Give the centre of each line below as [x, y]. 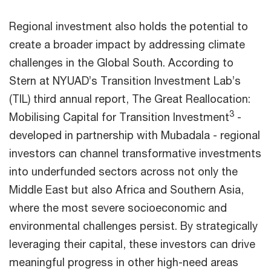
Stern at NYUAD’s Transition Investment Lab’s [125, 81]
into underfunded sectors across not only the [123, 171]
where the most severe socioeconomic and [118, 208]
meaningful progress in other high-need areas [124, 262]
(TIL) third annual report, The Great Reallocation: [130, 99]
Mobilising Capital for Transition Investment [119, 117]
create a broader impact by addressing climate [127, 44]
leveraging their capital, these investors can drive [132, 244]
